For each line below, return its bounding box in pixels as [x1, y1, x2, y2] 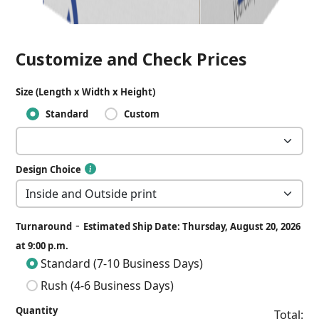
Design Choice [16, 163, 82, 176]
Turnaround [16, 220, 73, 233]
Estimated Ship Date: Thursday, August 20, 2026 [83, 220, 301, 233]
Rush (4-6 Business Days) [38, 278, 174, 293]
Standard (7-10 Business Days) [38, 256, 204, 271]
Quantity [16, 304, 58, 317]
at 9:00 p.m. [16, 239, 69, 252]
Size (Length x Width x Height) [16, 85, 156, 98]
